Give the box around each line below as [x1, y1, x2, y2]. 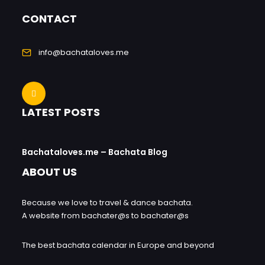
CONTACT [22, 11, 77, 26]
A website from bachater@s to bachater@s [22, 209, 189, 221]
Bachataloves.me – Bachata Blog [22, 146, 167, 158]
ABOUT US [22, 164, 77, 179]
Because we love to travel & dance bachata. [22, 196, 193, 208]
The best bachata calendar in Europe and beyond [22, 239, 214, 251]
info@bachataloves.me [38, 46, 129, 58]
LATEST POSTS [22, 104, 100, 119]
